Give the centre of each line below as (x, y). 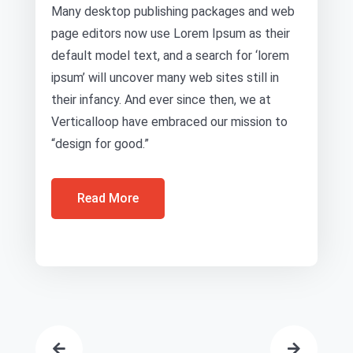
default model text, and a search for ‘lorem (170, 56)
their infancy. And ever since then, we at (161, 100)
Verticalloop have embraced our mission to (169, 122)
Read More (108, 198)
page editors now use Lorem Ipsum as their (171, 33)
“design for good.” (100, 144)
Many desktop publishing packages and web (173, 11)
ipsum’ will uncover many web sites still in (165, 78)
